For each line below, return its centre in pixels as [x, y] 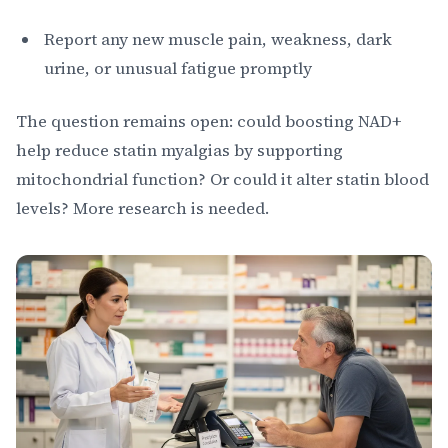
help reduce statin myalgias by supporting [179, 150]
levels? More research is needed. [142, 208]
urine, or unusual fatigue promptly [178, 68]
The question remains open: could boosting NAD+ [208, 121]
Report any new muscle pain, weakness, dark [218, 39]
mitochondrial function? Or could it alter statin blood [222, 179]
